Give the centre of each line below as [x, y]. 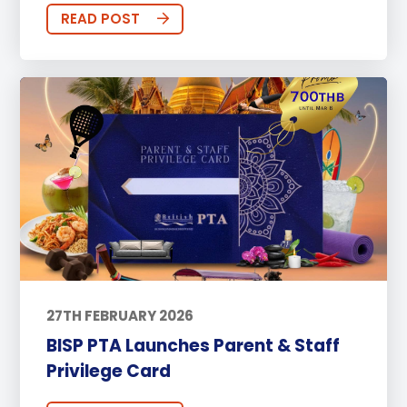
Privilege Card [108, 371]
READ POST [100, 19]
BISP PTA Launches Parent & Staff [193, 345]
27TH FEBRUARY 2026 [119, 316]
